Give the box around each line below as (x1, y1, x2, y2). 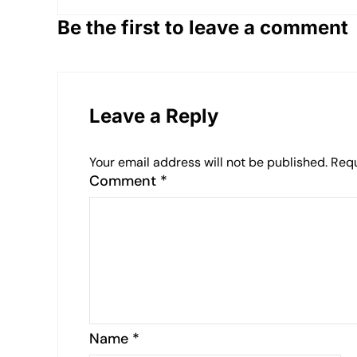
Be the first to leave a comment (57, 16, 348, 40)
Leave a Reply (89, 104, 218, 128)
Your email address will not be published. (89, 154, 328, 171)
